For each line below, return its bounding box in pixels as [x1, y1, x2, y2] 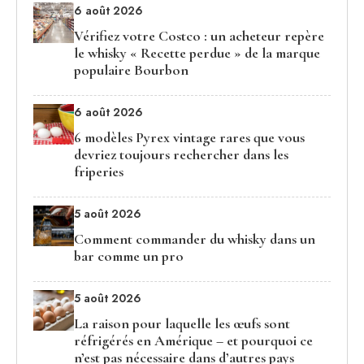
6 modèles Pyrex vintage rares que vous [74, 128, 305, 147]
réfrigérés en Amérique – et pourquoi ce [74, 331, 313, 350]
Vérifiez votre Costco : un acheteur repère [74, 27, 324, 45]
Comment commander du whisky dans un [74, 230, 315, 249]
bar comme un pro [74, 247, 184, 266]
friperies [74, 162, 123, 181]
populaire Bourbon [74, 61, 188, 80]
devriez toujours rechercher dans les [74, 145, 288, 164]
